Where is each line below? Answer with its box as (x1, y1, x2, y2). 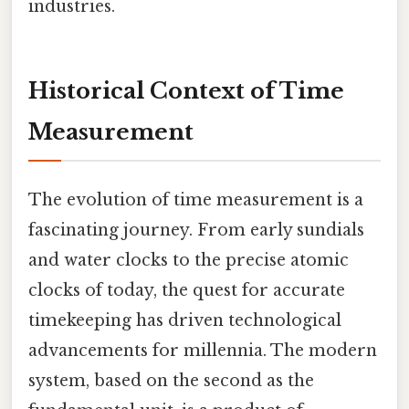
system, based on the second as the (28, 371, 314, 392)
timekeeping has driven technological (28, 310, 341, 331)
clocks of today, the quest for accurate (28, 280, 345, 301)
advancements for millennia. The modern (28, 341, 377, 362)
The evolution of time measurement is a (28, 190, 363, 211)
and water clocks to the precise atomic (28, 250, 349, 271)
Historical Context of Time (28, 77, 344, 104)
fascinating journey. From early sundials (28, 220, 364, 241)
